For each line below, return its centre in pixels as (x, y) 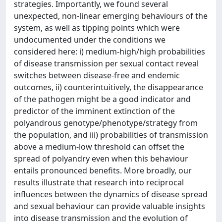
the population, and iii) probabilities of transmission (111, 135)
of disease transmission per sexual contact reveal (106, 63)
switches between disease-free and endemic (97, 75)
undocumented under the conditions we (90, 40)
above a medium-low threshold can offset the (99, 147)
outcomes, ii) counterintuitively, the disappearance (109, 87)
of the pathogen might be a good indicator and (102, 99)
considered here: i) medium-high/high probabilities (110, 52)
